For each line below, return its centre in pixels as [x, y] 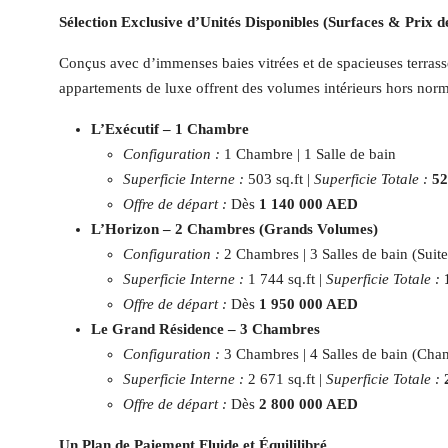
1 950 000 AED [308, 304]
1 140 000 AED [308, 204]
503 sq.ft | [279, 179]
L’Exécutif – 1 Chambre [170, 129]
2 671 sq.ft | [285, 379]
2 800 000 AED [308, 404]
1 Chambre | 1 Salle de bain [308, 154]
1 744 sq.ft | [285, 279]
